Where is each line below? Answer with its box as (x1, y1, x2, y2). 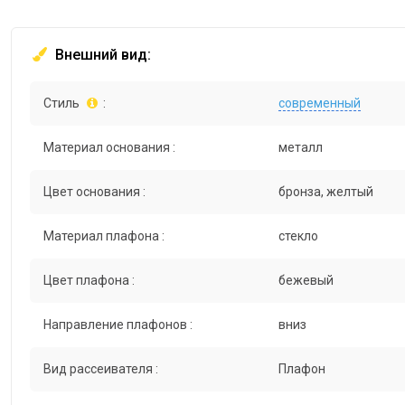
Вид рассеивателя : (43, 362, 158, 377)
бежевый (278, 273, 334, 288)
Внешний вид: (52, 46, 151, 64)
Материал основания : (43, 140, 175, 155)
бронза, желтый (278, 184, 373, 200)
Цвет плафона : (43, 273, 135, 288)
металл (278, 140, 323, 155)
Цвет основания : (43, 184, 146, 200)
